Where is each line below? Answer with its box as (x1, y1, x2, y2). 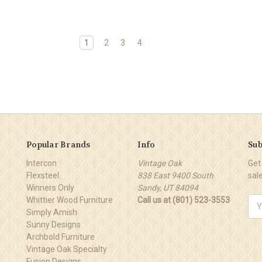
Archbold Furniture (26, 232, 95, 242)
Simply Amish (26, 207, 77, 217)
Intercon (26, 158, 57, 168)
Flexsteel (26, 170, 59, 180)
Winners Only (26, 182, 74, 192)
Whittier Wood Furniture (26, 195, 113, 205)
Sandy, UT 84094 (137, 182, 198, 192)
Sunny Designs (26, 219, 81, 229)
